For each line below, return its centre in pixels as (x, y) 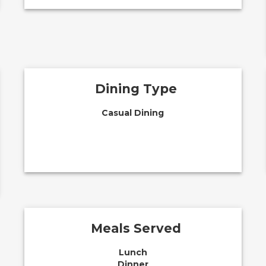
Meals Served (136, 228)
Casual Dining (133, 113)
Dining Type (136, 89)
